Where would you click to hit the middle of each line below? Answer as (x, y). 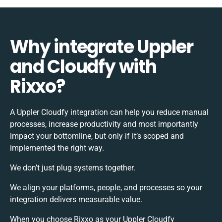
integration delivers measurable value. (76, 199)
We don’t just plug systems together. (73, 167)
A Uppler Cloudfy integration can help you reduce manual (109, 112)
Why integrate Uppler (102, 47)
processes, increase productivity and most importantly (104, 124)
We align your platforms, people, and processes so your (106, 187)
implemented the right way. (57, 148)
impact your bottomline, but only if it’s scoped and (97, 136)
